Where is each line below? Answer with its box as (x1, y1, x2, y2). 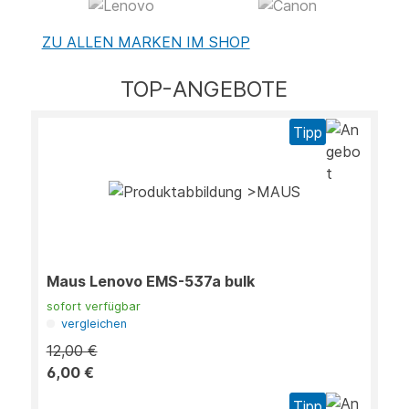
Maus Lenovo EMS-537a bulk (46, 272, 255, 291)
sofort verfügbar (46, 299, 141, 314)
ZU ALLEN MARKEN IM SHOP (41, 33, 250, 52)
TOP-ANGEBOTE (121, 76, 288, 103)
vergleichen (60, 317, 127, 331)
